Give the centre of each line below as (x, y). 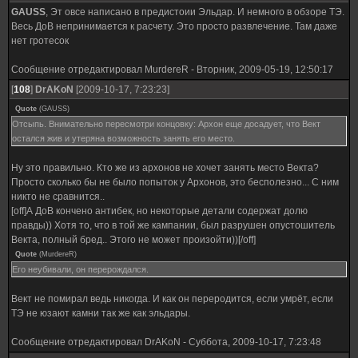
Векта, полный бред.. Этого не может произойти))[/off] (133, 240)
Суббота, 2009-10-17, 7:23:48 (255, 342)
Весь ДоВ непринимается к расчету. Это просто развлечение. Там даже (174, 26)
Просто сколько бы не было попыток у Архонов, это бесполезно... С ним (175, 182)
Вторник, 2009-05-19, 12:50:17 (265, 70)
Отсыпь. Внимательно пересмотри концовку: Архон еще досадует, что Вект (166, 124)
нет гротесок (40, 41)
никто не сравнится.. (58, 197)
